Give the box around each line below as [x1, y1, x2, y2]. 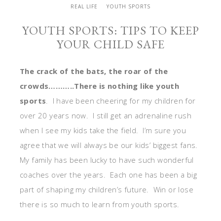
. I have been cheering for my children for [46, 96, 196, 106]
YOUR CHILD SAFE [56, 37, 165, 52]
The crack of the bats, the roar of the [20, 66, 168, 76]
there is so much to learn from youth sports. [20, 199, 180, 209]
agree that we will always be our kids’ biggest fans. [20, 140, 200, 150]
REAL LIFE [71, 3, 98, 10]
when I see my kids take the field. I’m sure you [20, 125, 186, 135]
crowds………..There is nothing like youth [20, 81, 180, 91]
